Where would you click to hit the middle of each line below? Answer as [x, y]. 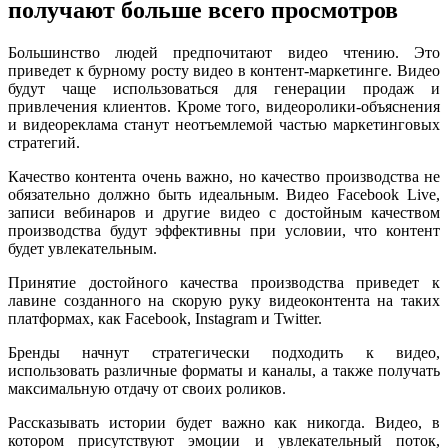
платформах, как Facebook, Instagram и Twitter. [165, 318]
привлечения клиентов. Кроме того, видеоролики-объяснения [224, 106]
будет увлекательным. [82, 248]
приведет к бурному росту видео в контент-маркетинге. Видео [224, 70]
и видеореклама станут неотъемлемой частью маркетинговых [224, 124]
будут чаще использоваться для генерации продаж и [224, 88]
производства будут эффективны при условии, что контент [224, 230]
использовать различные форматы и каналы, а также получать [224, 370]
